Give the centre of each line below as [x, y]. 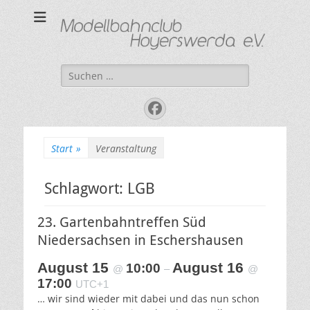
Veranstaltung [126, 148]
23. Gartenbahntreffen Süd [122, 222]
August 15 [75, 267]
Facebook [187, 107]
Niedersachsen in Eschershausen [140, 240]
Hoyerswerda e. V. [235, 46]
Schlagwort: [86, 188]
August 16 [210, 267]
